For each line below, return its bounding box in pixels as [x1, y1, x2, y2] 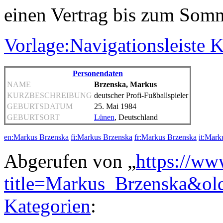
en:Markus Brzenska [4, 132, 69, 141]
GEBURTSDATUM [7, 102, 73, 111]
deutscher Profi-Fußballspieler [94, 91, 188, 100]
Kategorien [4, 195, 91, 217]
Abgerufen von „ [4, 150, 136, 172]
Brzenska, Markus [94, 80, 157, 89]
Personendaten [72, 69, 123, 78]
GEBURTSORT [7, 112, 60, 121]
